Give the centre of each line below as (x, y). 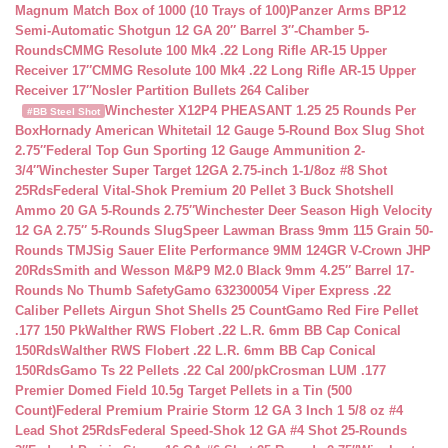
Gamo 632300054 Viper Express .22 (282, 290)
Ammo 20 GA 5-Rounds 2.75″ (105, 210)
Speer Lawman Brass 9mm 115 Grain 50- (308, 230)
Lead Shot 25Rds (67, 430)
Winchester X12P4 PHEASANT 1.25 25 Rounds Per (260, 110)
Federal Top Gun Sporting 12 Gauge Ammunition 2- (205, 150)
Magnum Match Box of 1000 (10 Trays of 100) (152, 10)
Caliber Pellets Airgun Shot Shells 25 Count (150, 310)
